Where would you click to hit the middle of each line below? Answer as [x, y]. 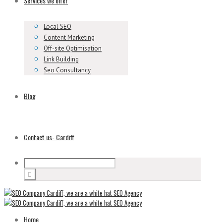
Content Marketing [69, 37]
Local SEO [57, 27]
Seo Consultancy [67, 70]
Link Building [61, 59]
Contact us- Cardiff [49, 137]
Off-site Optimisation [73, 48]
